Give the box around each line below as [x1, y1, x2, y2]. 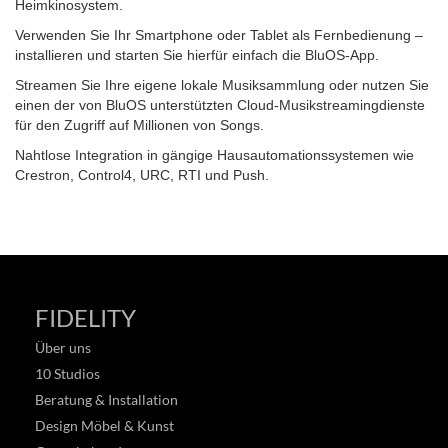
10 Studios [35, 365, 100, 383]
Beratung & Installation [35, 391, 178, 409]
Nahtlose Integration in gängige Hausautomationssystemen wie [15, 147, 414, 164]
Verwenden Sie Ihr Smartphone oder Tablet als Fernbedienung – [15, 27, 423, 44]
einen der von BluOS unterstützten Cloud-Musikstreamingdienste [15, 97, 425, 114]
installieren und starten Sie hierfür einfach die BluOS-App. [15, 47, 379, 64]
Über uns [35, 339, 91, 357]
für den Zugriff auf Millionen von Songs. [15, 117, 264, 134]
